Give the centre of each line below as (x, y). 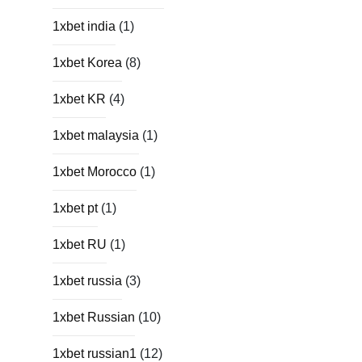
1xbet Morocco (95, 171)
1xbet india (84, 26)
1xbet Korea (87, 62)
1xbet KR (79, 99)
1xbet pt (75, 208)
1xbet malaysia (96, 135)
